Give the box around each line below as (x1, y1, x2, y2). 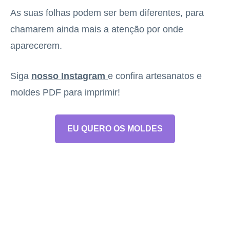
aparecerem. (10, 41, 62, 51)
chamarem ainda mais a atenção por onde (10, 24, 183, 35)
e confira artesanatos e (108, 71, 202, 82)
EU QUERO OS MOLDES (67, 124, 163, 133)
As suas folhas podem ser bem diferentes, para (10, 8, 204, 18)
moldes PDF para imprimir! (10, 87, 120, 98)
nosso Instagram (31, 71, 108, 82)
